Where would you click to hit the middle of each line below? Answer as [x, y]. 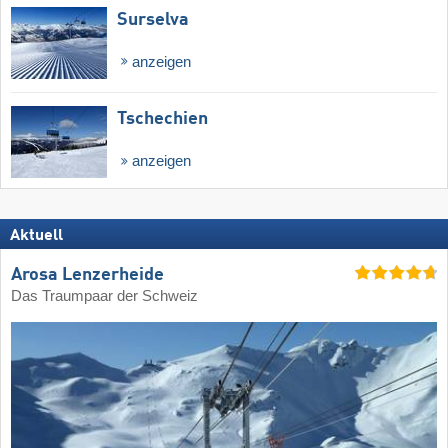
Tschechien [162, 119]
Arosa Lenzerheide [87, 275]
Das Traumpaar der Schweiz [104, 296]
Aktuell [36, 236]
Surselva [153, 19]
